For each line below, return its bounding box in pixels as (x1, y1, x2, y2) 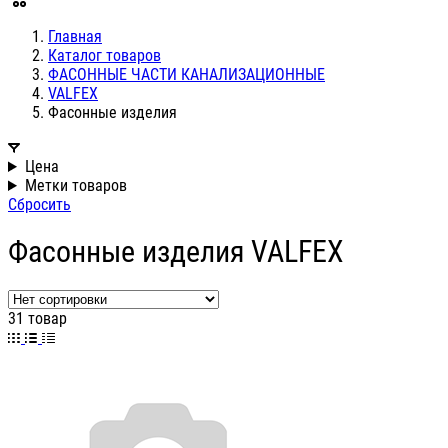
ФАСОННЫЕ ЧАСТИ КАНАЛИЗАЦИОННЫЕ (48, 65, 325, 84)
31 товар (8, 309, 67, 329)
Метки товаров (24, 176, 127, 195)
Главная (48, 27, 102, 46)
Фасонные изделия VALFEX (8, 234, 344, 270)
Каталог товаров (48, 46, 161, 65)
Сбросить (8, 195, 71, 214)
